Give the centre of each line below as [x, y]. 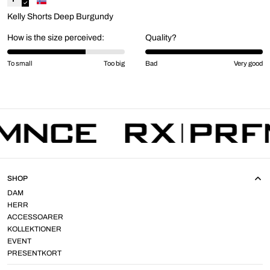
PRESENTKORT [34, 253]
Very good [248, 63]
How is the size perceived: [56, 37]
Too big [115, 63]
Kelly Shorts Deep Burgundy [60, 16]
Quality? [161, 37]
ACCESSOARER [35, 217]
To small [20, 63]
